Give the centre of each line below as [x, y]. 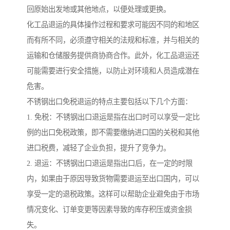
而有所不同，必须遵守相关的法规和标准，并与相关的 [113, 40]
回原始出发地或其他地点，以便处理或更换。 [99, 9]
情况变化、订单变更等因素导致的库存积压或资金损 [109, 210]
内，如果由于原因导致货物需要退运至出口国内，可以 [113, 179]
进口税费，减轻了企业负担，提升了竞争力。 [99, 148]
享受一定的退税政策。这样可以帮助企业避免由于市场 [113, 194]
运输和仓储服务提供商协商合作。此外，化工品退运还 [113, 56]
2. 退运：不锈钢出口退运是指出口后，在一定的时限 [110, 164]
